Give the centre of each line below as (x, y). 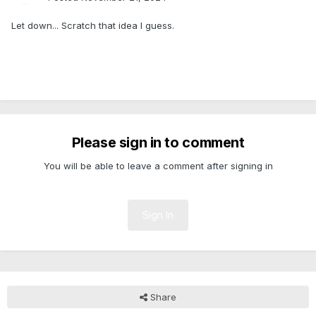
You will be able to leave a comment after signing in (158, 166)
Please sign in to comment (158, 143)
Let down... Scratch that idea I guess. (94, 26)
